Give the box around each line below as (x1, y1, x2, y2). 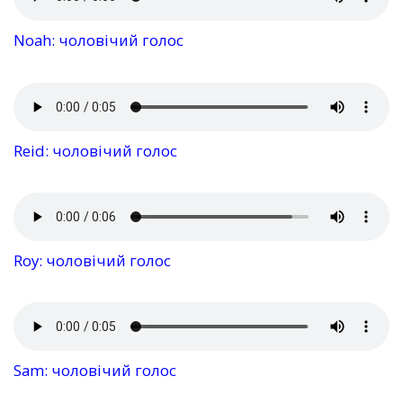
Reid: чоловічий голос (13, 139, 177, 161)
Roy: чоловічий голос (13, 249, 171, 271)
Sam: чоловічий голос (13, 360, 176, 381)
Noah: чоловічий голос (13, 30, 184, 51)
